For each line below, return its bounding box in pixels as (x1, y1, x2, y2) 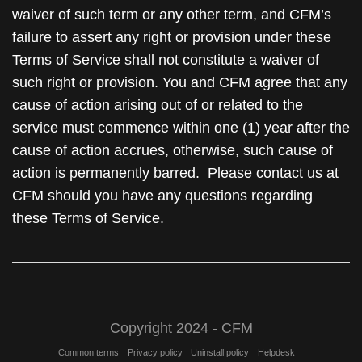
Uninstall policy (191, 347, 250, 357)
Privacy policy (127, 347, 183, 357)
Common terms (57, 347, 119, 357)
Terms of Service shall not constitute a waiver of (12, 52, 319, 68)
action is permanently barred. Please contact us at (12, 165, 339, 181)
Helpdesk (258, 347, 296, 357)
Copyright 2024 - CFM (109, 320, 253, 336)
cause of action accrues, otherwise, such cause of (12, 142, 333, 158)
